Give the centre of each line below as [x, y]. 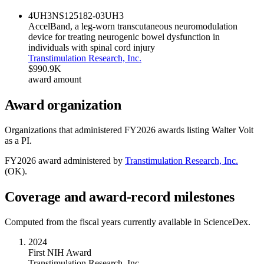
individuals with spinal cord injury [92, 48]
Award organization [63, 105]
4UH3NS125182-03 [67, 16]
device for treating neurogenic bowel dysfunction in [124, 37]
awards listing [184, 130]
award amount [55, 80]
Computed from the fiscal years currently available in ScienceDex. [128, 222]
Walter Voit [232, 130]
